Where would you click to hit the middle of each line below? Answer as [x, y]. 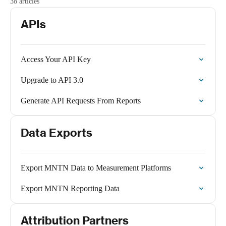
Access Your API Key [56, 59]
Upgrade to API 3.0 [52, 80]
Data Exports [56, 133]
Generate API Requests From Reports [81, 101]
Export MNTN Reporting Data [70, 188]
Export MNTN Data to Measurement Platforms [96, 168]
